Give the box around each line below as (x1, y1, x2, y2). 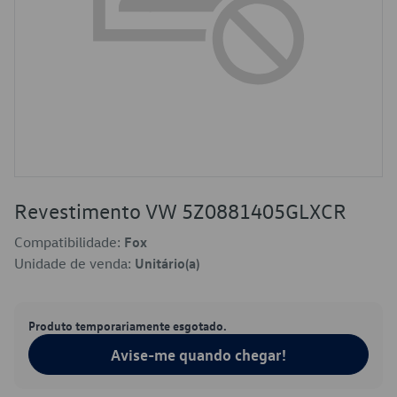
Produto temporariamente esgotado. (28, 317, 227, 333)
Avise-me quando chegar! (111, 345, 286, 364)
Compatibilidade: (14, 233, 124, 251)
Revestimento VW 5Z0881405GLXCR (14, 198, 346, 224)
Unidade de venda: (14, 254, 135, 272)
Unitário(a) (135, 254, 199, 272)
